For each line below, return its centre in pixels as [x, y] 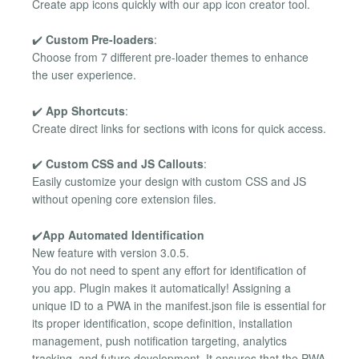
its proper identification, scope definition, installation [162, 323]
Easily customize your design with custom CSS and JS [169, 182]
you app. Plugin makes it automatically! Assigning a [161, 287]
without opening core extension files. [124, 199]
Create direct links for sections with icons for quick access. [179, 128]
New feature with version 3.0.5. [111, 252]
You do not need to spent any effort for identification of [169, 270]
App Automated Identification [123, 234]
